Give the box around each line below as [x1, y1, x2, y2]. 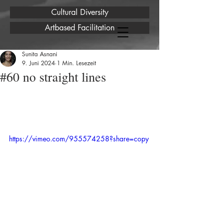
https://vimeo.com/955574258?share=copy [9, 134, 149, 143]
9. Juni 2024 [22, 59, 55, 67]
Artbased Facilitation [45, 22, 114, 33]
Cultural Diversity [51, 7, 109, 17]
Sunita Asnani [22, 50, 57, 58]
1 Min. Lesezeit [57, 59, 96, 67]
